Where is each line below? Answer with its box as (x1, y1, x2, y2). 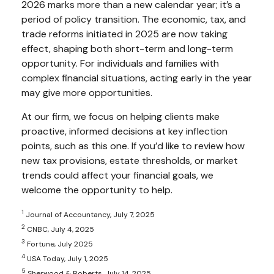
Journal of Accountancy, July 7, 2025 (24, 210, 155, 220)
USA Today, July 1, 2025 (25, 254, 108, 264)
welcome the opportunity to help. (21, 183, 172, 197)
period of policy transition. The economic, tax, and (21, 13, 246, 26)
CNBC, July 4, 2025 (25, 224, 94, 235)
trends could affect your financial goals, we (21, 169, 213, 182)
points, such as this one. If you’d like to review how (21, 139, 245, 153)
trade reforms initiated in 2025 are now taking (21, 28, 228, 41)
